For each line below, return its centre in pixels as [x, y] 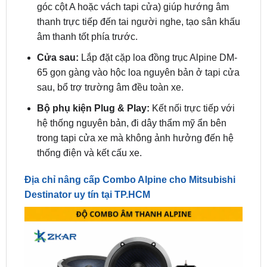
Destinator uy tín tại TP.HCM [87, 164]
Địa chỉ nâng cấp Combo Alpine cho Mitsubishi [130, 149]
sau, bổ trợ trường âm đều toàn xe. [110, 56]
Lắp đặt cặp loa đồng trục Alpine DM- [159, 26]
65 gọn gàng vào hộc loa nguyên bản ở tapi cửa [138, 41]
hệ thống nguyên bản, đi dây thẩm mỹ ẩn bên [131, 92]
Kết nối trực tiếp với [193, 77]
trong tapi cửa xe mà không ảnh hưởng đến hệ [135, 107]
